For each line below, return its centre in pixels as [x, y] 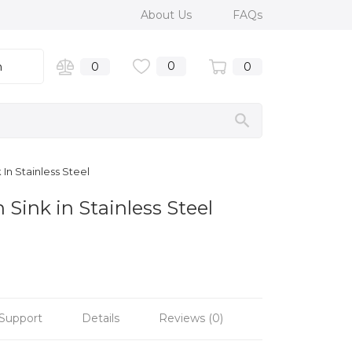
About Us [168, 15]
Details [101, 318]
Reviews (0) [191, 318]
